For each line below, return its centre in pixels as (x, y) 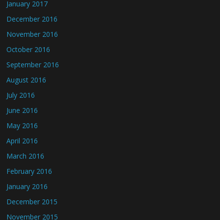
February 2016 (29, 171)
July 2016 (21, 95)
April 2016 (22, 141)
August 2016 (27, 80)
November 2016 (32, 34)
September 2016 (33, 65)
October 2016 (28, 49)
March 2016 (26, 156)
